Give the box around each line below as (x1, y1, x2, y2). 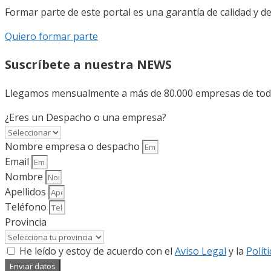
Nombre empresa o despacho (5, 140, 142, 154)
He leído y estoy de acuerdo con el (19, 244, 175, 258)
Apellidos (5, 185, 48, 199)
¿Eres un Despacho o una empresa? (5, 111, 166, 125)
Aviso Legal (175, 244, 226, 258)
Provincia (5, 215, 47, 229)
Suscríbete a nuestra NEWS (5, 56, 172, 73)
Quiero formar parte (5, 30, 98, 44)
